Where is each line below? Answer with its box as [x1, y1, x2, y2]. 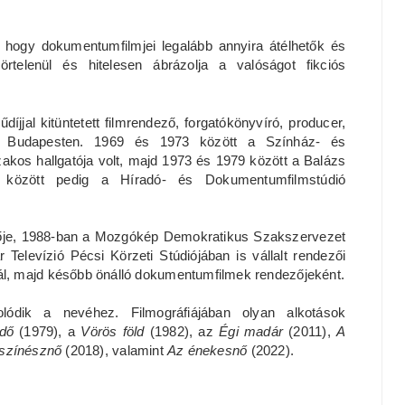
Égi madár [219, 323, 284, 339]
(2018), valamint [61, 342, 167, 358]
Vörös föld [80, 323, 150, 339]
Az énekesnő [166, 342, 248, 358]
